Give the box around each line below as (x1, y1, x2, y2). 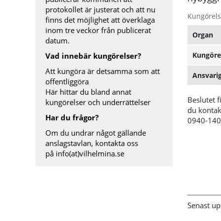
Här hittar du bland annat (45, 87, 131, 97)
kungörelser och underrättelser (45, 97, 150, 107)
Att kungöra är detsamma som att (45, 66, 160, 76)
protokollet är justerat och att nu (45, 4, 155, 14)
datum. (45, 36, 70, 45)
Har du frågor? (45, 112, 99, 122)
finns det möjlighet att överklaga (45, 15, 155, 25)
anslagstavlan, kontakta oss (45, 138, 138, 148)
